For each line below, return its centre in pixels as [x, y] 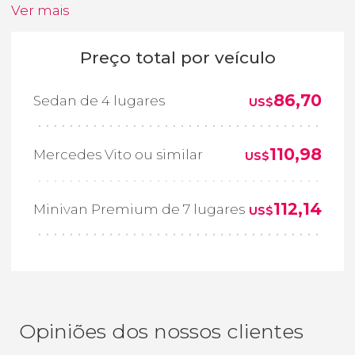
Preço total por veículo [177, 57]
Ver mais [40, 10]
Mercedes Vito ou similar [118, 155]
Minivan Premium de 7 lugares [139, 209]
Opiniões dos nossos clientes [161, 331]
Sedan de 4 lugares [99, 100]
